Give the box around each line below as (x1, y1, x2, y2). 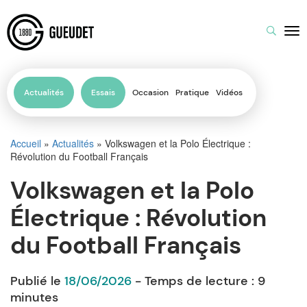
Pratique (175, 87, 209, 98)
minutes (10, 289, 58, 306)
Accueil (10, 136, 41, 150)
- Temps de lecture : (132, 273, 258, 289)
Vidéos (216, 87, 243, 98)
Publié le (10, 273, 64, 289)
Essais (91, 87, 115, 98)
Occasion (132, 87, 169, 98)
